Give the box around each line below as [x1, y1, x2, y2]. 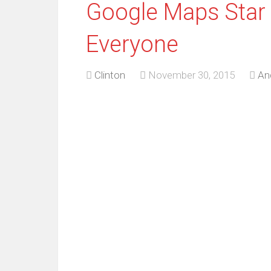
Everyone [86, 31, 178, 57]
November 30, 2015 [148, 69, 235, 81]
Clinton [94, 69, 125, 81]
